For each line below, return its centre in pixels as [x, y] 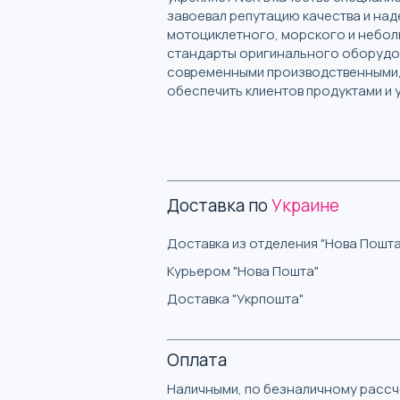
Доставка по [217, 205]
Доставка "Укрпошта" [235, 298]
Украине [305, 205]
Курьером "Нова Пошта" [243, 271]
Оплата [197, 359]
